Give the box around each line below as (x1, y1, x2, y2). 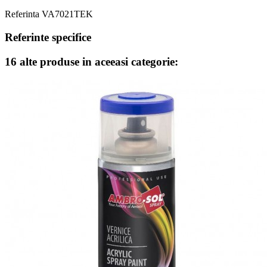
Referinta (5, 9, 42, 20)
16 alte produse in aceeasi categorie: (5, 55, 178, 68)
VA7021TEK (42, 9, 93, 20)
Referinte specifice (5, 31, 91, 44)
